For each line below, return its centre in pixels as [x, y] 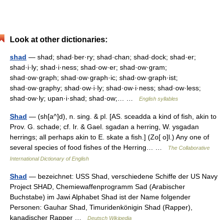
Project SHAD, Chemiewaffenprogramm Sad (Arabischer [97, 187]
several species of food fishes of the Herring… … [89, 147]
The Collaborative [189, 148]
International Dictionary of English [49, 159]
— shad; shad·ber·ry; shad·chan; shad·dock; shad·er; [111, 57]
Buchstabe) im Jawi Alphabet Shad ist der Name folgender [100, 197]
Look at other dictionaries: [59, 40]
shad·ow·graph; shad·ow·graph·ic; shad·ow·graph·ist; [94, 78]
